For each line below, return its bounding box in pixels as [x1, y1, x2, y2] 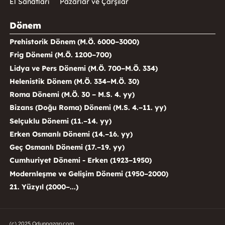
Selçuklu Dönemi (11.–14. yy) [9, 116, 111, 126]
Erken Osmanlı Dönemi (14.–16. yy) [9, 129, 133, 139]
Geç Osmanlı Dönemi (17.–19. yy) [9, 143, 125, 152]
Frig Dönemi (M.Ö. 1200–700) [9, 50, 111, 60]
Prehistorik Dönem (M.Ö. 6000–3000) [9, 37, 139, 47]
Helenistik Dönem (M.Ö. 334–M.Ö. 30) [9, 76, 139, 86]
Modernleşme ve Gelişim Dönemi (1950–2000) [9, 169, 168, 178]
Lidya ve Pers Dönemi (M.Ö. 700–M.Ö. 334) [9, 63, 158, 73]
